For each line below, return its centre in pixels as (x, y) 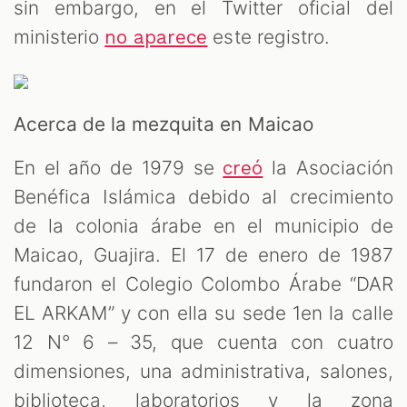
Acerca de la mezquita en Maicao (164, 124)
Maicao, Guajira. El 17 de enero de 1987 (203, 255)
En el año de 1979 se (119, 168)
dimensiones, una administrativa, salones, (203, 372)
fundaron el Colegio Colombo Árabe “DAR (203, 284)
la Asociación (328, 168)
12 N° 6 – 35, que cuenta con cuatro (203, 342)
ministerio (60, 37)
